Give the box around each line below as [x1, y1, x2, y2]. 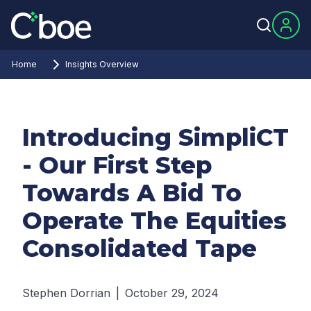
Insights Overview [65, 59, 139, 69]
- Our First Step [22, 151, 212, 180]
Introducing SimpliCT [22, 123, 289, 152]
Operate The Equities [22, 206, 287, 235]
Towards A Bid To [22, 178, 242, 208]
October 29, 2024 [125, 286, 219, 300]
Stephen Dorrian [22, 286, 110, 300]
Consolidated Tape [22, 234, 257, 263]
